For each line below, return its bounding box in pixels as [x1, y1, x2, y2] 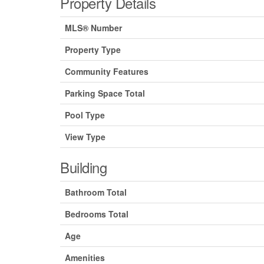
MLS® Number [65, 22, 122, 34]
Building [60, 157, 107, 178]
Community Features [65, 65, 148, 78]
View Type [65, 131, 105, 143]
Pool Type [65, 109, 105, 121]
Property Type [65, 44, 121, 56]
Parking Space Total [65, 87, 145, 100]
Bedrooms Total [65, 208, 128, 220]
